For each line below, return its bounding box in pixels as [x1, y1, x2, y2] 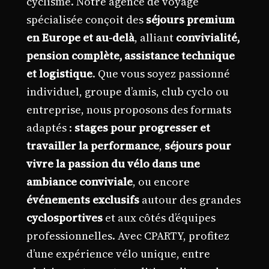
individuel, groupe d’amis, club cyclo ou [26, 84, 229, 99]
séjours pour [165, 138, 231, 153]
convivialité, [176, 30, 240, 45]
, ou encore [133, 174, 190, 189]
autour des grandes [139, 192, 241, 207]
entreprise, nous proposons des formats [26, 102, 231, 117]
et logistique [26, 66, 92, 81]
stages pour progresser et [74, 120, 210, 135]
